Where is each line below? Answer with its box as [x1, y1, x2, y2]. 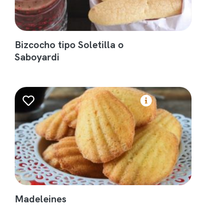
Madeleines [15, 192, 67, 205]
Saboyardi [15, 50, 60, 63]
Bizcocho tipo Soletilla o [15, 38, 124, 51]
